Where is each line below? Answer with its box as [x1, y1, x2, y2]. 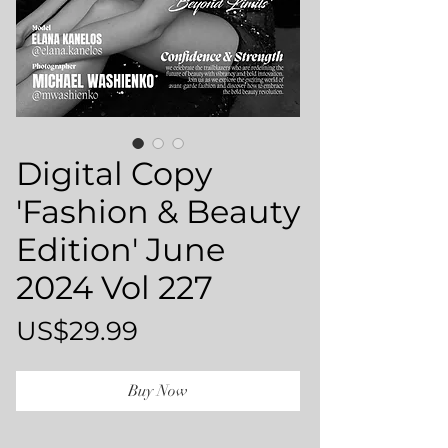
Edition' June [16, 230, 225, 269]
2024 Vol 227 [16, 268, 213, 307]
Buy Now [128, 381, 188, 401]
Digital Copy [16, 154, 212, 193]
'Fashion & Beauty [16, 192, 300, 231]
